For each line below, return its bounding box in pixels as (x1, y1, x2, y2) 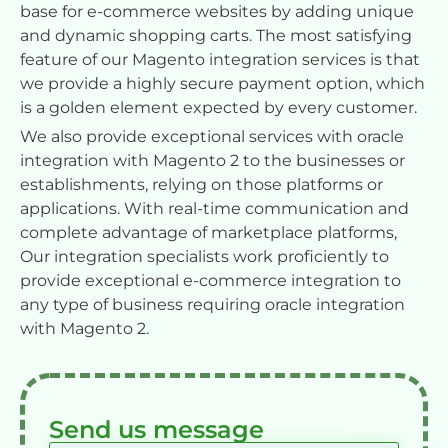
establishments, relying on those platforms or (20, 174, 383, 194)
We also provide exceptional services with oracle (20, 126, 404, 146)
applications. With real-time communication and (20, 198, 409, 218)
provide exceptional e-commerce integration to (20, 270, 401, 290)
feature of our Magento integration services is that (20, 49, 420, 69)
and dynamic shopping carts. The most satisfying (20, 25, 412, 45)
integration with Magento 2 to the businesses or (20, 150, 405, 170)
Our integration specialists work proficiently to (20, 246, 389, 266)
